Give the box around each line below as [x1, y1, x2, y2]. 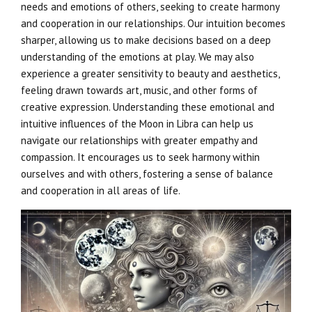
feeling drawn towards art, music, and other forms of [21, 84, 258, 97]
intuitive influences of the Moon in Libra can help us [21, 117, 253, 130]
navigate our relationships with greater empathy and [21, 134, 258, 147]
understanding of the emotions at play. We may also [21, 50, 254, 63]
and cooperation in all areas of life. [21, 184, 180, 197]
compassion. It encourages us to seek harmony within [21, 150, 260, 164]
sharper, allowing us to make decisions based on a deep [21, 33, 271, 47]
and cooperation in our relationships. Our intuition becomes [21, 17, 286, 30]
